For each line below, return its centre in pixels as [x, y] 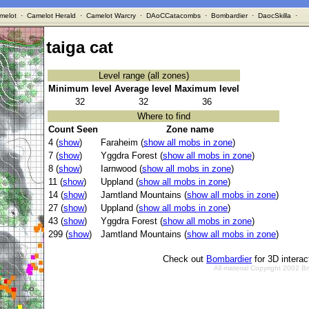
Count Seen [73, 130]
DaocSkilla [274, 16]
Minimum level [80, 89]
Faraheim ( [122, 143]
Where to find [163, 117]
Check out [185, 259]
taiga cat [80, 48]
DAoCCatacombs [173, 16]
